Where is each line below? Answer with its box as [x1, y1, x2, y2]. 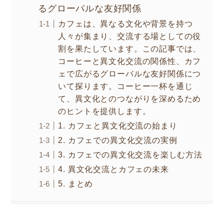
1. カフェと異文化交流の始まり [58, 121, 177, 130]
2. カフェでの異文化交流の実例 [58, 135, 177, 145]
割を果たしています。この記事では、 [58, 44, 201, 53]
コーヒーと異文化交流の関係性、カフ [58, 56, 201, 66]
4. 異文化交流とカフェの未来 [58, 164, 169, 174]
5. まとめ [58, 179, 93, 188]
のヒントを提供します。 [58, 106, 151, 116]
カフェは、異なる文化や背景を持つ [58, 19, 193, 28]
